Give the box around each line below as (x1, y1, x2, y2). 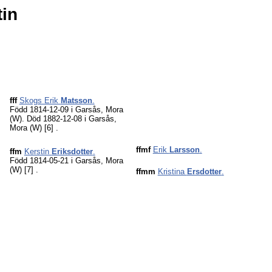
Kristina (157, 167, 187, 176)
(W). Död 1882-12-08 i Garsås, (9, 114, 117, 123)
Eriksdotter (51, 147, 93, 156)
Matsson (60, 96, 92, 105)
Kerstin (24, 147, 52, 156)
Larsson (169, 145, 200, 154)
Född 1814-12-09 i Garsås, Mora (9, 105, 123, 114)
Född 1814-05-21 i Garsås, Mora (9, 156, 123, 165)
